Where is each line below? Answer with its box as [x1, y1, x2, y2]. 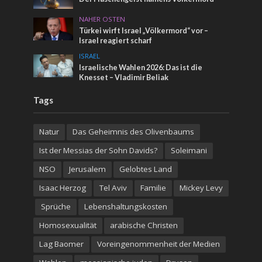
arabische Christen [109, 219, 178, 230]
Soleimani [170, 144, 207, 156]
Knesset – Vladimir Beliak [79, 73, 169, 82]
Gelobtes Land [119, 163, 172, 174]
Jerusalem [68, 163, 106, 174]
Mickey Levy [179, 182, 223, 193]
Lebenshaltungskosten [84, 201, 167, 212]
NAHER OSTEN [79, 14, 126, 23]
